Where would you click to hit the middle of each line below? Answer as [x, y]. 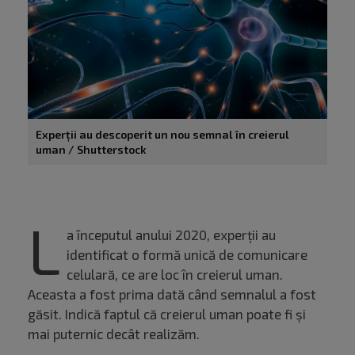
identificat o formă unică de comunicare [187, 255]
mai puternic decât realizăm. [114, 334]
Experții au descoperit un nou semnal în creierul [162, 135]
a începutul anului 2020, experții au [171, 235]
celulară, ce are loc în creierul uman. [175, 275]
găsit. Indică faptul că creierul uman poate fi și [167, 314]
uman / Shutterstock [91, 150]
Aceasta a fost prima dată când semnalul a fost [172, 294]
